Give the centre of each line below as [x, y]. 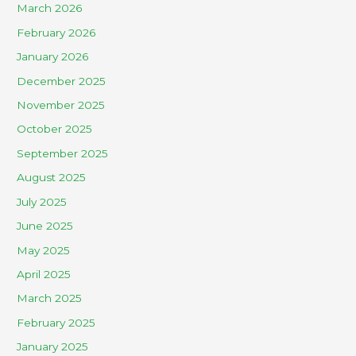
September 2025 [63, 153]
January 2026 [53, 57]
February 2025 [56, 322]
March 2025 [50, 298]
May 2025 [44, 250]
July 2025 [42, 201]
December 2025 [62, 81]
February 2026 [56, 32]
